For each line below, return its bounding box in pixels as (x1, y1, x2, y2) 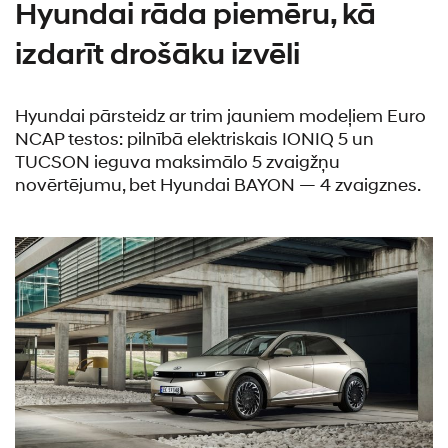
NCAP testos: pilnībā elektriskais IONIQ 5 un (15, 127, 374, 151)
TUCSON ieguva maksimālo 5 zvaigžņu (15, 150, 340, 174)
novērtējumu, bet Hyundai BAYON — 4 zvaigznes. (15, 173, 421, 197)
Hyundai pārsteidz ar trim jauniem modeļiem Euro (15, 104, 426, 128)
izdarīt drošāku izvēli (15, 35, 300, 73)
